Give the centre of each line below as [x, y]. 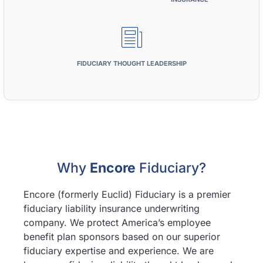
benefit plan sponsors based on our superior [122, 237]
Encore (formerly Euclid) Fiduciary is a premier [127, 194]
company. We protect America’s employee [117, 222]
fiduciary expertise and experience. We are [119, 251]
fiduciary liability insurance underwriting [112, 208]
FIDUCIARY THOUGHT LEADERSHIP [131, 63]
